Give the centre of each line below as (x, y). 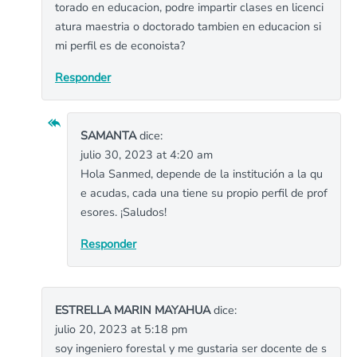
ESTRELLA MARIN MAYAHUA (133, 310)
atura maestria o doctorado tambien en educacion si (188, 26)
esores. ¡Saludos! (124, 212)
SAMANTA (108, 135)
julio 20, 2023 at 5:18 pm (121, 329)
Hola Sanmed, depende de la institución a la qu (202, 174)
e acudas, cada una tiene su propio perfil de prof (204, 193)
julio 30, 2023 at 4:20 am (147, 155)
